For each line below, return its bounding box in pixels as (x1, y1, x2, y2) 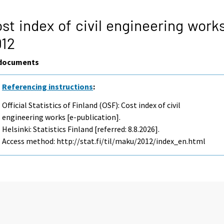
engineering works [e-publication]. (2, 111, 121, 122)
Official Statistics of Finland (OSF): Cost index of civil (2, 99, 181, 110)
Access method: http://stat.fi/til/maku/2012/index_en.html (2, 135, 206, 146)
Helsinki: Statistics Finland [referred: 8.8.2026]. (2, 123, 160, 134)
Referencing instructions (2, 81, 93, 91)
